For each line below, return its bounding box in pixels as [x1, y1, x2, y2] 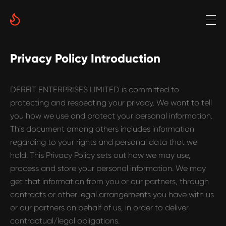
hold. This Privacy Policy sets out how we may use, [10, 150, 191, 160]
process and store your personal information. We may [10, 163, 206, 173]
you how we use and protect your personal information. [10, 111, 212, 121]
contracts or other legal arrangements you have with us [10, 190, 214, 199]
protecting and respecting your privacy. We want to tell [10, 98, 212, 107]
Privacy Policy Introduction [10, 51, 160, 66]
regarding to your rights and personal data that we [10, 137, 197, 147]
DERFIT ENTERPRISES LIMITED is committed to [10, 85, 179, 94]
